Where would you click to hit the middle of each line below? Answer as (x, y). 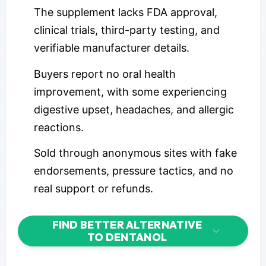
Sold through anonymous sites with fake (135, 153)
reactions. (59, 127)
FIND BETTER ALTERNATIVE (127, 225)
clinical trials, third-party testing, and (127, 30)
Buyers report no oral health (105, 74)
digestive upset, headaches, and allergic (134, 109)
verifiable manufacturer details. (112, 48)
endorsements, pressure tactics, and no (134, 171)
